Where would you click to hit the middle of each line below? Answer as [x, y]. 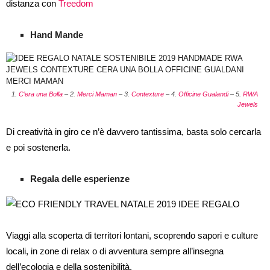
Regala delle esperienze [80, 179]
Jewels [248, 104]
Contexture [148, 94]
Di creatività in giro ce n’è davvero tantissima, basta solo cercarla [133, 132]
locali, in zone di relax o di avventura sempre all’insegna [115, 251]
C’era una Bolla [41, 94]
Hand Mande [57, 35]
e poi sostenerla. [38, 147]
